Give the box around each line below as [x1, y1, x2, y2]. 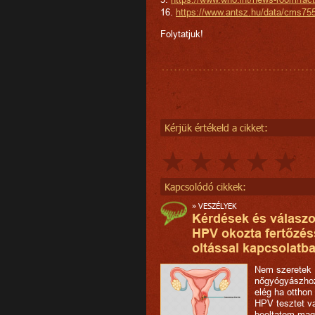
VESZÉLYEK [198, 200, 236, 210]
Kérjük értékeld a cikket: [164, 120, 268, 134]
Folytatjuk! [160, 28, 203, 40]
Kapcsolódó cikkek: [164, 179, 246, 193]
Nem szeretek [255, 263, 311, 275]
